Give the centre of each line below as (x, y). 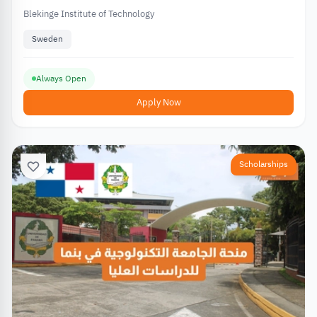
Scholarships (264, 164)
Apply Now (158, 102)
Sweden (47, 39)
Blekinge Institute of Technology (89, 14)
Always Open (61, 78)
